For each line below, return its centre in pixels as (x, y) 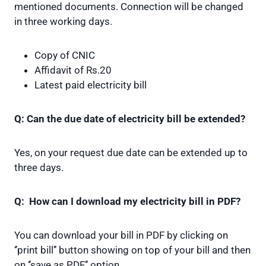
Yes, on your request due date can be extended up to (131, 153)
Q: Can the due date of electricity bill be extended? (130, 119)
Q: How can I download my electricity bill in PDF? (127, 202)
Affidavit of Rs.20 (73, 70)
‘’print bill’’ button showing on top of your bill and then (132, 250)
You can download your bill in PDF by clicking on (121, 235)
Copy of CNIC (65, 56)
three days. (39, 168)
